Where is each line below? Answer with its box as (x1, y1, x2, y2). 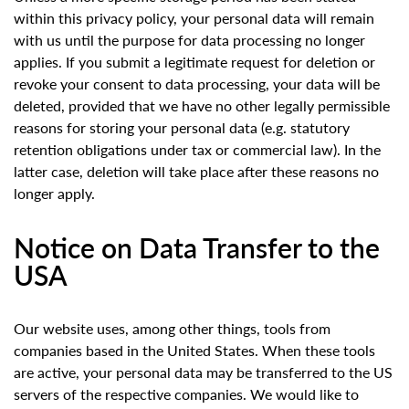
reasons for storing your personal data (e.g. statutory (14, 117, 350, 139)
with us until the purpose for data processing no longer (14, 29, 365, 51)
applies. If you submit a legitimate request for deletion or (14, 51, 375, 73)
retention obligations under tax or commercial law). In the (14, 139, 381, 161)
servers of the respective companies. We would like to (14, 383, 359, 405)
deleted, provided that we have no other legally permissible (14, 95, 390, 117)
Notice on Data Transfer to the (14, 228, 380, 267)
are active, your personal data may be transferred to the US (14, 362, 393, 383)
